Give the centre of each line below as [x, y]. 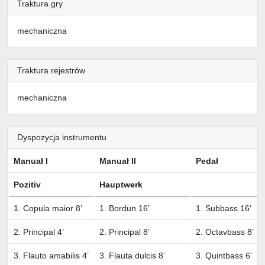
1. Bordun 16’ [125, 208]
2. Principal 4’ [39, 232]
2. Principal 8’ [125, 232]
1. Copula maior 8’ [48, 208]
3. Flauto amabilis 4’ [51, 255]
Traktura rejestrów [51, 70]
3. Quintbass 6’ [224, 255]
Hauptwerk [122, 184]
